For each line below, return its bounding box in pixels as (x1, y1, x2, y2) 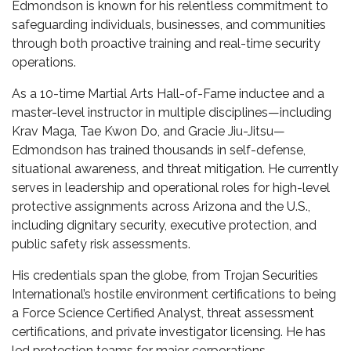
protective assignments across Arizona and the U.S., (12, 199, 310, 214)
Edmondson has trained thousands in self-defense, (12, 143, 306, 157)
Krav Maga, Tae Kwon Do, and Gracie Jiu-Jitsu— (12, 124, 285, 139)
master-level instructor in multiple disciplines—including (12, 105, 331, 120)
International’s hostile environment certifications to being (12, 287, 336, 302)
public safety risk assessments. (12, 237, 190, 251)
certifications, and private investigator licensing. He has (12, 324, 326, 339)
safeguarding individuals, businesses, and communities (12, 17, 326, 32)
